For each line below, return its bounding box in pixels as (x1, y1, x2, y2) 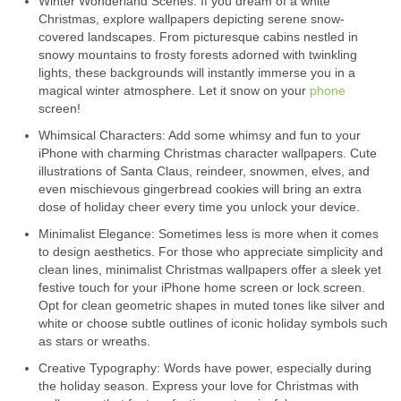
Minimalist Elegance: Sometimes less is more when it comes (38, 226, 379, 242)
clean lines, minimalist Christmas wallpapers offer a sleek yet (38, 262, 381, 277)
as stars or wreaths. (38, 334, 150, 349)
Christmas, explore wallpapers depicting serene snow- (38, 12, 345, 27)
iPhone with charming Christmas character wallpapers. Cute (38, 146, 377, 161)
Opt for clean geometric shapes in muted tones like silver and (38, 298, 385, 313)
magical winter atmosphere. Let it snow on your (38, 83, 310, 98)
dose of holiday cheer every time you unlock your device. (38, 200, 360, 215)
